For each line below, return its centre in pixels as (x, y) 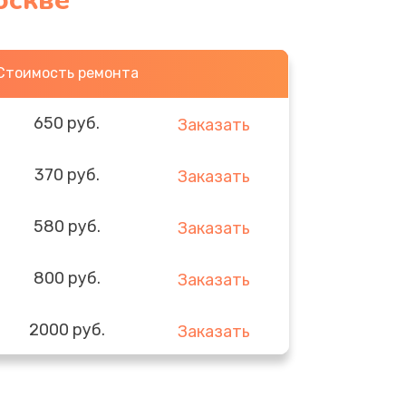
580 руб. (67, 226)
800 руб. (67, 278)
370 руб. (67, 174)
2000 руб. (67, 329)
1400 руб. (67, 381)
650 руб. (67, 123)
